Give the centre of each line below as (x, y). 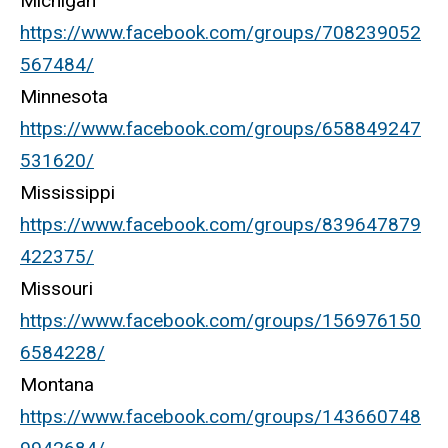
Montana (57, 385)
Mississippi (67, 193)
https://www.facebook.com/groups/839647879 (220, 225)
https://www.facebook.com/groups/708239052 (220, 33)
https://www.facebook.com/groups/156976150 (220, 321)
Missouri (56, 289)
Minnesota (64, 97)
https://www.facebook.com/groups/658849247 (220, 129)
